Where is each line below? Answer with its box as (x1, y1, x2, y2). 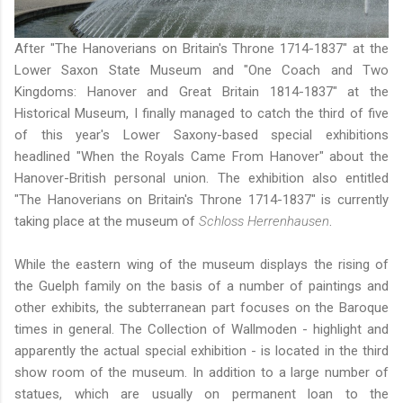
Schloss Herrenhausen (199, 212, 329, 229)
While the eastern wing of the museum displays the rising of (14, 255, 389, 273)
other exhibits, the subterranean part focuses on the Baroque (14, 299, 389, 316)
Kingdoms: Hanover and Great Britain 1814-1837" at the (14, 83, 389, 100)
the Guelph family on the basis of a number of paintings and (14, 277, 389, 294)
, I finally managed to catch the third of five (126, 104, 390, 121)
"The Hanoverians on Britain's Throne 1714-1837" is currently (14, 191, 389, 208)
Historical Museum (14, 104, 127, 121)
